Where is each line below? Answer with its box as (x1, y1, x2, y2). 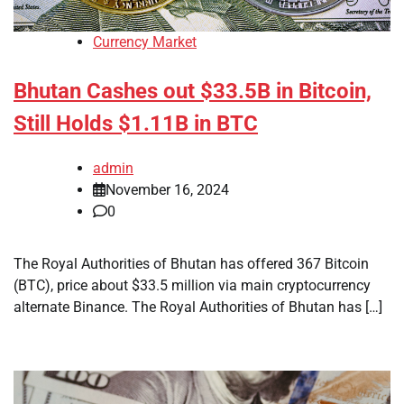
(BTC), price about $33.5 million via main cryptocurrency (14, 277, 371, 295)
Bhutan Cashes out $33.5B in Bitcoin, (14, 78, 372, 105)
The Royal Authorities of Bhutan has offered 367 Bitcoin (14, 255, 369, 273)
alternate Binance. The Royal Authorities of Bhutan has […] (14, 298, 382, 317)
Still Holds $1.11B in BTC (14, 111, 258, 137)
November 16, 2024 (106, 181, 229, 199)
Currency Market (93, 33, 197, 51)
